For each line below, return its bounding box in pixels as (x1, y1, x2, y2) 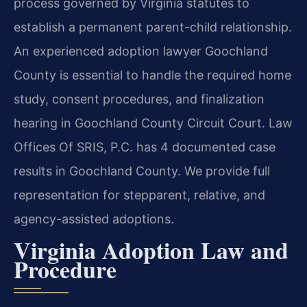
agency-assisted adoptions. (14, 211, 174, 226)
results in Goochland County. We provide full (14, 163, 270, 178)
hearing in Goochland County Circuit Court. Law (14, 115, 293, 130)
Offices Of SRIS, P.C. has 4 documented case (14, 139, 275, 154)
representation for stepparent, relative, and (14, 187, 265, 202)
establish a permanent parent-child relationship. (14, 19, 292, 34)
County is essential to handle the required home (14, 67, 291, 82)
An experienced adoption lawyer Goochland (14, 43, 268, 58)
